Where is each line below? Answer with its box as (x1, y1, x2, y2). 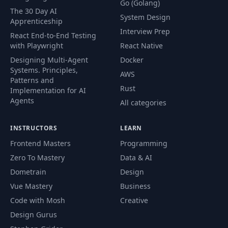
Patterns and (10, 75, 54, 85)
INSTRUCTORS (10, 124, 58, 132)
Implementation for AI (10, 85, 86, 95)
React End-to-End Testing (10, 31, 96, 40)
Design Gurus (10, 210, 57, 219)
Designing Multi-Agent (10, 55, 88, 65)
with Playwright (10, 41, 63, 50)
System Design (120, 12, 170, 22)
